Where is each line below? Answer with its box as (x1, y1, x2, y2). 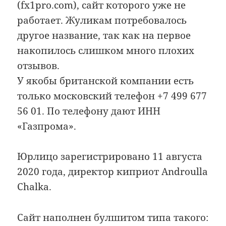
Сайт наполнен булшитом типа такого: (17, 210, 209, 224)
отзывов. (17, 59, 60, 73)
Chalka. (17, 180, 52, 194)
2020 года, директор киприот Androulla (17, 165, 208, 179)
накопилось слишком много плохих (17, 44, 195, 58)
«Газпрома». (17, 120, 77, 133)
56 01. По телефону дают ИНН (17, 104, 161, 118)
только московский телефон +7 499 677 (17, 89, 207, 103)
